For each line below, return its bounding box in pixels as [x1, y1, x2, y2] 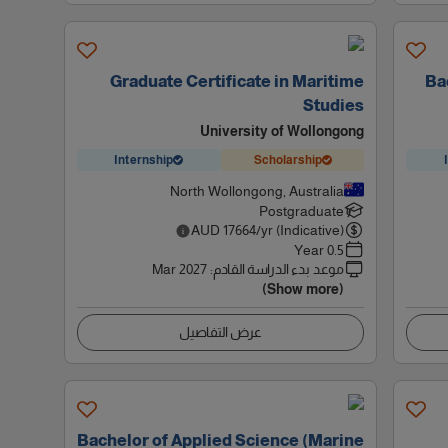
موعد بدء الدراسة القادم [213, 261, 345, 277]
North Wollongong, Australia [170, 183, 345, 199]
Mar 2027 [152, 261, 208, 277]
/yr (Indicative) [256, 222, 345, 238]
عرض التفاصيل [179, 324, 263, 340]
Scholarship [253, 152, 322, 167]
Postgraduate [259, 203, 345, 219]
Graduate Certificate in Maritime [110, 73, 365, 90]
